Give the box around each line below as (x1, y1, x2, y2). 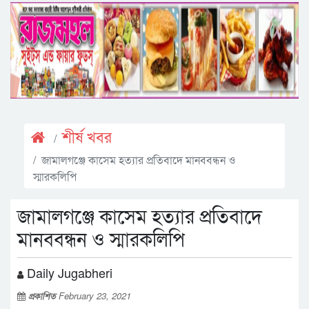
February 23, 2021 (59, 289, 131, 302)
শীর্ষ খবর (62, 128, 112, 148)
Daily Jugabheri (23, 263, 112, 281)
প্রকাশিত (28, 289, 59, 302)
